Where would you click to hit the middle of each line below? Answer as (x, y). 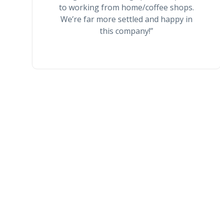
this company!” (126, 31)
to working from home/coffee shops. (126, 7)
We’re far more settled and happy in (126, 19)
